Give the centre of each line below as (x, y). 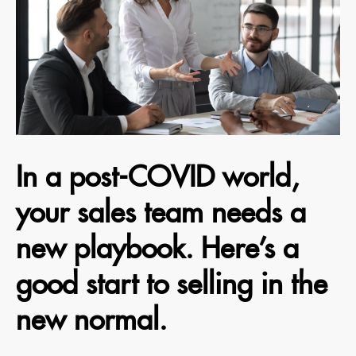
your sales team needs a (161, 212)
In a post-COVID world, (157, 176)
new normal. (91, 319)
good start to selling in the (172, 284)
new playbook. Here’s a (157, 248)
